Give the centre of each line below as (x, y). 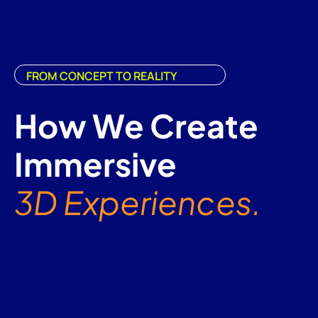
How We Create (136, 125)
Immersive (95, 163)
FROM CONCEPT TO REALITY (102, 76)
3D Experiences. (138, 202)
